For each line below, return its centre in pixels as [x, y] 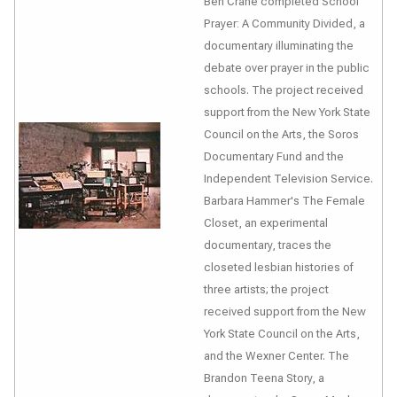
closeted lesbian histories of [278, 267]
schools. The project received [284, 90]
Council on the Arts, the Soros [281, 134]
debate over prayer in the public [287, 68]
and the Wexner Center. [266, 356]
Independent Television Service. [288, 179]
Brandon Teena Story [258, 378]
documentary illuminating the [279, 46]
